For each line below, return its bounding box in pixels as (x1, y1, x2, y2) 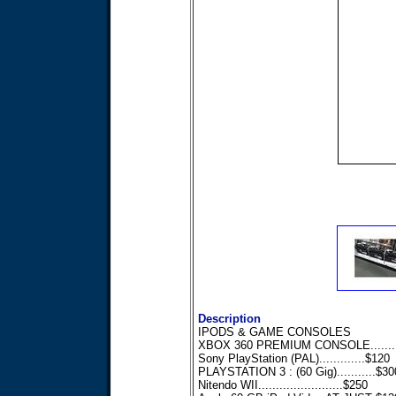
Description (197, 312, 261, 325)
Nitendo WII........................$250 (197, 378, 368, 392)
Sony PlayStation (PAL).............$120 (197, 352, 390, 365)
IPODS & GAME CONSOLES (197, 325, 351, 339)
